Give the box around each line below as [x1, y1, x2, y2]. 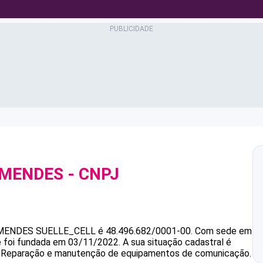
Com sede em [195, 225, 252, 237]
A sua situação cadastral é [120, 237, 231, 248]
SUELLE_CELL [36, 225, 96, 237]
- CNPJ [63, 164, 119, 184]
